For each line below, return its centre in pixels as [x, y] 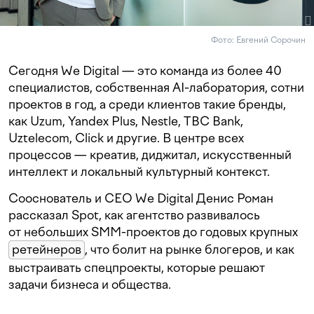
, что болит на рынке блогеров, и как [190, 250]
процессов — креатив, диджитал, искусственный [150, 155]
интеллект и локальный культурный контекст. [139, 172]
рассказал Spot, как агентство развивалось [134, 215]
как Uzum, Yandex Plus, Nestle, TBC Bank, [126, 121]
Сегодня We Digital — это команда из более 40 [145, 71]
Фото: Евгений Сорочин [258, 40]
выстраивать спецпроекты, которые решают [137, 268]
